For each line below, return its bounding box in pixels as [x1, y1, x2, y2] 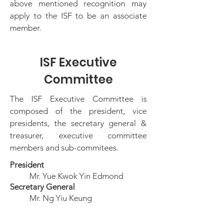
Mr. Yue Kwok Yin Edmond [29, 171, 123, 181]
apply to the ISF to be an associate [10, 11, 147, 21]
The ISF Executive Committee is [10, 94, 147, 104]
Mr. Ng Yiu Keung [29, 193, 94, 203]
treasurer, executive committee [10, 131, 147, 140]
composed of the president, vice [10, 106, 147, 116]
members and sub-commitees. [10, 143, 120, 153]
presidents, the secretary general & [10, 118, 147, 128]
